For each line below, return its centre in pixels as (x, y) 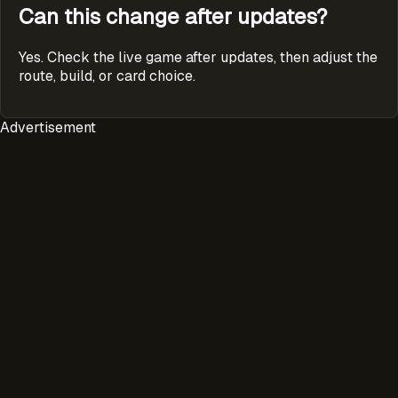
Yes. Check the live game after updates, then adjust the (198, 57)
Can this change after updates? (173, 16)
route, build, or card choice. (107, 76)
